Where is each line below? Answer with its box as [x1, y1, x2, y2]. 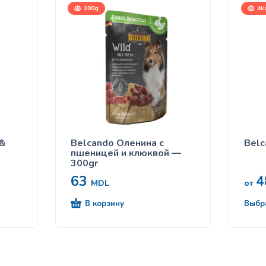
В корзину [85, 198, 124, 209]
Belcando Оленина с [71, 136, 164, 150]
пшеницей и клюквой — [71, 146, 181, 160]
